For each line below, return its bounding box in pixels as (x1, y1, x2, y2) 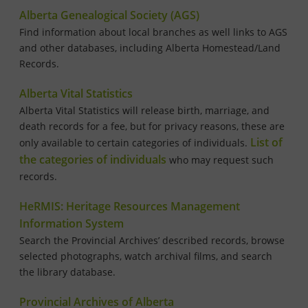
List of (250, 135, 283, 151)
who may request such (166, 153, 274, 167)
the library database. (19, 265, 115, 279)
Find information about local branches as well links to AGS (19, 25, 287, 39)
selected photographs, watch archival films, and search (19, 250, 272, 263)
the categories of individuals (19, 152, 166, 168)
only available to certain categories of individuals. (19, 136, 250, 150)
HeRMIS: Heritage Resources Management (19, 199, 240, 214)
